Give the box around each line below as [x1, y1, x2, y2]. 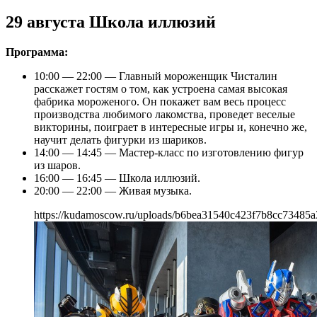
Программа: [6, 46, 68, 59]
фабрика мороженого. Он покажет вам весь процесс [34, 96, 286, 108]
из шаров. [34, 159, 81, 172]
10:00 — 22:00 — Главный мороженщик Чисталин [34, 70, 277, 83]
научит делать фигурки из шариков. [34, 134, 207, 146]
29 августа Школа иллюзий [6, 13, 216, 32]
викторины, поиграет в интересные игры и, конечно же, [34, 121, 307, 134]
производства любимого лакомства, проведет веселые [34, 108, 295, 121]
